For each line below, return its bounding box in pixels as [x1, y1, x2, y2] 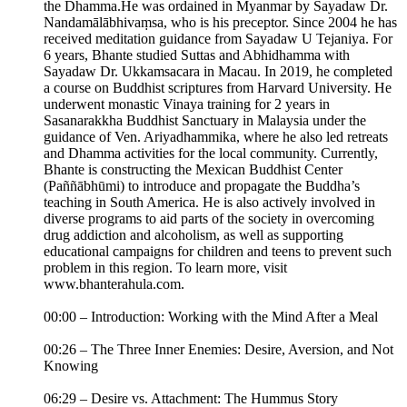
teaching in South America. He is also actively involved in [44, 194, 375, 211]
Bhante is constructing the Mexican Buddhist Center [44, 162, 342, 178]
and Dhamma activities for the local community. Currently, [44, 145, 378, 162]
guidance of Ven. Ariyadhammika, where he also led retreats [44, 129, 388, 145]
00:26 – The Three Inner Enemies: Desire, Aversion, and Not [44, 342, 393, 358]
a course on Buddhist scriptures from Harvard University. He [44, 80, 392, 96]
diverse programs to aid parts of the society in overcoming [44, 211, 374, 227]
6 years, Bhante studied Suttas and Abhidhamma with [44, 47, 350, 64]
